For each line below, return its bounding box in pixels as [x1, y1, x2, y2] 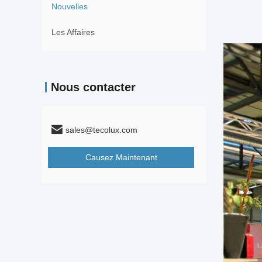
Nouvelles [51, 2, 88, 11]
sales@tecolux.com [65, 125, 137, 135]
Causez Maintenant [85, 153, 157, 162]
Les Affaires [51, 27, 95, 37]
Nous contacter [51, 81, 136, 94]
